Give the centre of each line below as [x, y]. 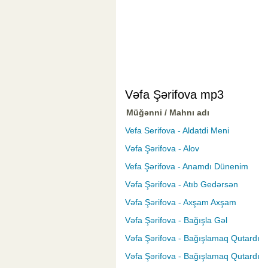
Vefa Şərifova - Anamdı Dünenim [187, 167]
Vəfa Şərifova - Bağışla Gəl [176, 220]
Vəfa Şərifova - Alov [162, 149]
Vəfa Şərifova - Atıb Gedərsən [182, 185]
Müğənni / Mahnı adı [168, 113]
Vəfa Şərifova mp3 [174, 95]
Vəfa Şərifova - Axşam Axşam [181, 202]
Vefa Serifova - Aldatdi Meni [177, 131]
